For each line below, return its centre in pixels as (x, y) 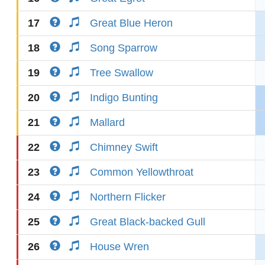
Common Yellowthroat (142, 172)
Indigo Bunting (124, 98)
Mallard (107, 122)
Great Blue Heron (131, 23)
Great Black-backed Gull (148, 222)
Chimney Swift (124, 147)
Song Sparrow (124, 48)
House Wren (119, 247)
